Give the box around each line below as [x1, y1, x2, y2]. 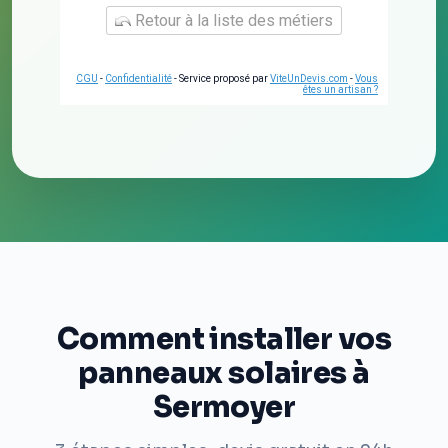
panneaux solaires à [78, 355, 370, 392]
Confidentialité [105, 73, 172, 85]
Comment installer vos [57, 321, 391, 358]
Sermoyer [152, 389, 296, 426]
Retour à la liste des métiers [131, 11, 333, 31]
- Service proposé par [172, 73, 270, 85]
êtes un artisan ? [303, 84, 378, 96]
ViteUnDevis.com [270, 73, 348, 85]
